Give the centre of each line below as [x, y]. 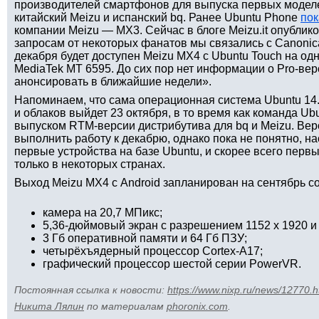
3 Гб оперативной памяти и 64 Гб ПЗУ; [145, 238]
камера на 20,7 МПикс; [103, 213]
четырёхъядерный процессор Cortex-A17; [153, 251]
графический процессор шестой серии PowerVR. [172, 264]
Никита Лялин [49, 306]
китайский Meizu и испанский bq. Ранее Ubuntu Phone [157, 17]
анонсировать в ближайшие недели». [113, 82]
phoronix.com [197, 306]
